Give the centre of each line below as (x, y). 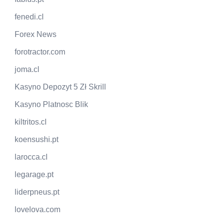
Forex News (36, 35)
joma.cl (27, 70)
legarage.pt (34, 175)
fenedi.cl (29, 17)
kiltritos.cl (31, 122)
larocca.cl (31, 157)
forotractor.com (40, 52)
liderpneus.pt (37, 192)
